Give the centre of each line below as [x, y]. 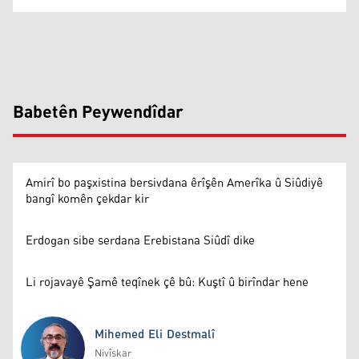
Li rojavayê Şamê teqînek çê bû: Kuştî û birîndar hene [167, 282]
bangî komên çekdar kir [87, 199]
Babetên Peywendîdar [98, 113]
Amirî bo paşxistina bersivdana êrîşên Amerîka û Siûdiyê [174, 183]
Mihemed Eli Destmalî [155, 334]
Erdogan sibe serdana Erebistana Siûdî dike [140, 240]
